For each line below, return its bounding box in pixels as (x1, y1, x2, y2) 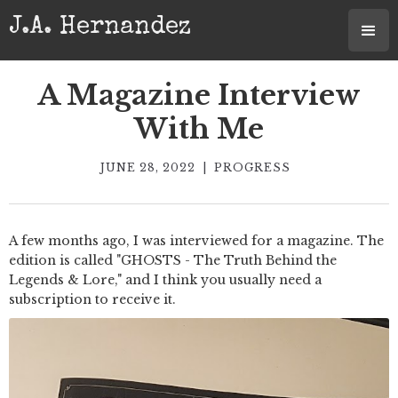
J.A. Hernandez (9, 15, 191, 40)
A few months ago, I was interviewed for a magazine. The (9, 233, 384, 249)
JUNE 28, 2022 (100, 161, 195, 174)
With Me (134, 112, 264, 146)
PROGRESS (214, 161, 291, 174)
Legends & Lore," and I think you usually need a (9, 272, 322, 288)
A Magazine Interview (37, 78, 361, 112)
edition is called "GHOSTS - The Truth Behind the (9, 252, 337, 268)
